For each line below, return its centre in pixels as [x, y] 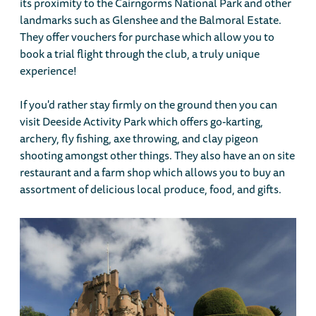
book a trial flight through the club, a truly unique [140, 54]
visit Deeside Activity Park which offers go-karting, [142, 122]
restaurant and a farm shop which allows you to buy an [153, 172]
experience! [49, 71]
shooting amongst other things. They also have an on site [158, 156]
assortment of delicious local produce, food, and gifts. [151, 189]
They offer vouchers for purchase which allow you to [147, 37]
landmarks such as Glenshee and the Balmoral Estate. [151, 20]
